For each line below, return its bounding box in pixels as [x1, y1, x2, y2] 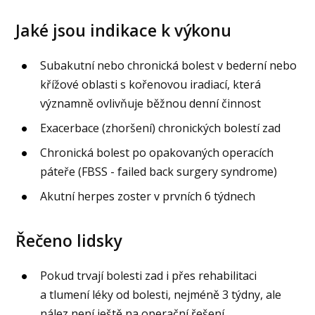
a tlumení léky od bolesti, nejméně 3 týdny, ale [40, 287, 282, 303]
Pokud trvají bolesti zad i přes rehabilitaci [40, 268, 257, 284]
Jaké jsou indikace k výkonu [15, 18, 232, 41]
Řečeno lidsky [15, 229, 122, 252]
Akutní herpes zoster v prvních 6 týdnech [40, 188, 256, 204]
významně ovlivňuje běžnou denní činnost [40, 95, 262, 111]
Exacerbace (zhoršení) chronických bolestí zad [40, 120, 281, 136]
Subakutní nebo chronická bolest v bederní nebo [40, 57, 297, 73]
